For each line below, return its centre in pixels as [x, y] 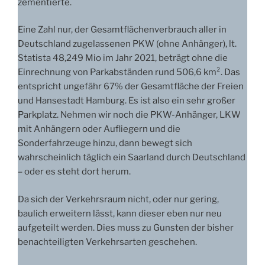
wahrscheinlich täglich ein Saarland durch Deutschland [132, 158]
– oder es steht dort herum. [74, 172]
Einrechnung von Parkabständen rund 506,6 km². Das [129, 72]
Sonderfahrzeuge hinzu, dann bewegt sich [105, 143]
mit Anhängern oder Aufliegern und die [99, 129]
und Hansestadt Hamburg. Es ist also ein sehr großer [127, 101]
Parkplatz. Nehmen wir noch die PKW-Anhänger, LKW [129, 115]
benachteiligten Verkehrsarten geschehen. [107, 242]
